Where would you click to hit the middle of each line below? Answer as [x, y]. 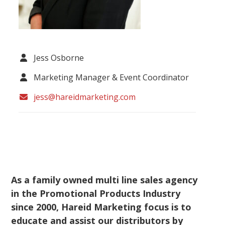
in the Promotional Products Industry [96, 193]
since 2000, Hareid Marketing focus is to [101, 207]
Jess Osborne [59, 58]
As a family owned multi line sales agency [104, 180]
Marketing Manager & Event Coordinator [111, 77]
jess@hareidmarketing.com [85, 97]
